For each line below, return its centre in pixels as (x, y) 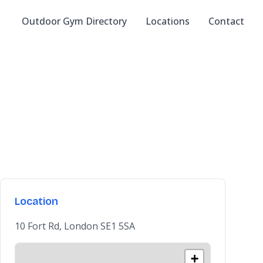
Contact (226, 21)
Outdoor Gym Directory (74, 21)
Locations (168, 21)
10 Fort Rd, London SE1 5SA (75, 226)
